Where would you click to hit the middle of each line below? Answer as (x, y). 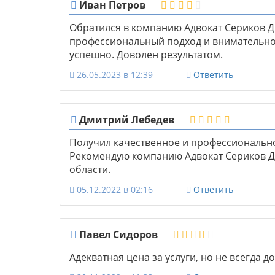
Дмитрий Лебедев (126, 120)
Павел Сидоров (117, 235)
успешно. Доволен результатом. (146, 55)
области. (90, 170)
